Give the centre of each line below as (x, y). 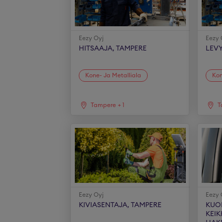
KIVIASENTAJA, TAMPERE (120, 205)
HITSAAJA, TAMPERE (113, 49)
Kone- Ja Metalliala (113, 75)
